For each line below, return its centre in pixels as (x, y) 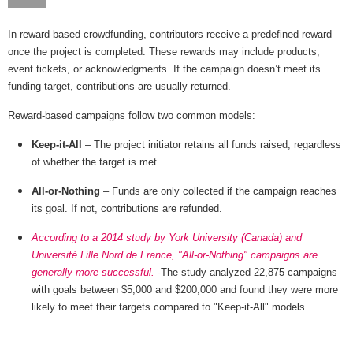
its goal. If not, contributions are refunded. (127, 209)
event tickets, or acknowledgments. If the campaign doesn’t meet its (164, 69)
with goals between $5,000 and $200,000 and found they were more (185, 290)
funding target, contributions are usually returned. (119, 87)
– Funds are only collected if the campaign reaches (218, 191)
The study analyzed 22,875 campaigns (249, 273)
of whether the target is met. (96, 162)
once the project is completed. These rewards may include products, (164, 52)
